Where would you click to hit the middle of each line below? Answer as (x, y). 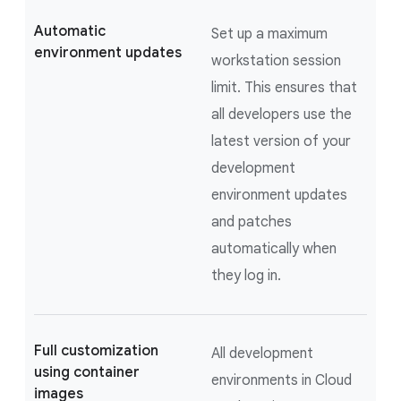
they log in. (246, 275)
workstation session (276, 60)
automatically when (274, 248)
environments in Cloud (282, 380)
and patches (252, 222)
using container (87, 372)
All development (262, 353)
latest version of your (281, 141)
